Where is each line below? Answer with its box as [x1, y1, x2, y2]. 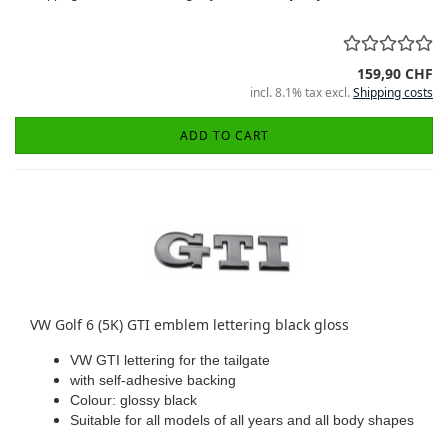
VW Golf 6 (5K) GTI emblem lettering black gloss [30, 315, 349, 334]
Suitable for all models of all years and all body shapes [70, 412, 414, 428]
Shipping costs [353, 84, 433, 101]
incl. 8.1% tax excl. [250, 84, 353, 101]
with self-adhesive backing [70, 372, 236, 388]
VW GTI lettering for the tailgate [70, 352, 270, 368]
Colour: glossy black [70, 392, 197, 408]
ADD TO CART [179, 127, 269, 144]
